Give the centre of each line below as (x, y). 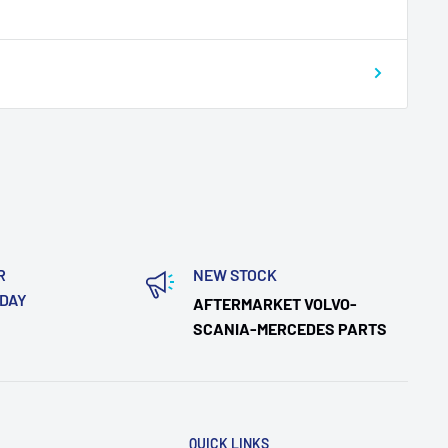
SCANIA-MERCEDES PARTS (289, 328)
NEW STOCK (234, 274)
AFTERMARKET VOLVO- (274, 303)
